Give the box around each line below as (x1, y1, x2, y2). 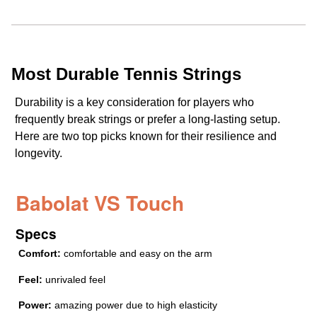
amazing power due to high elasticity (52, 299, 218, 311)
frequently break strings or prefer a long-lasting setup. (15, 113, 280, 126)
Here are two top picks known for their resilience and (15, 130, 277, 143)
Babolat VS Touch (16, 188, 184, 218)
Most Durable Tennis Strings (11, 64, 241, 84)
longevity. (15, 147, 62, 160)
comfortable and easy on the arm (61, 248, 213, 260)
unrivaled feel (42, 273, 106, 285)
